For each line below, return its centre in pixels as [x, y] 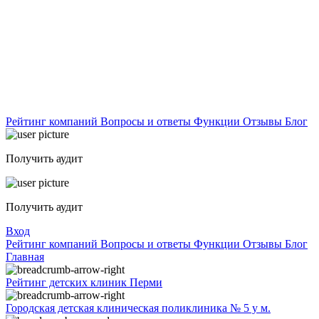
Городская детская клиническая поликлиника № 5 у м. [138, 308]
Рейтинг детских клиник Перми [84, 282]
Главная [25, 257]
